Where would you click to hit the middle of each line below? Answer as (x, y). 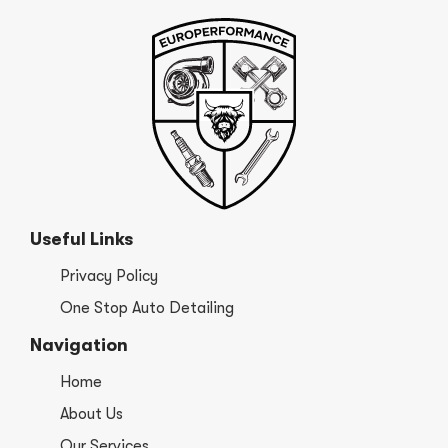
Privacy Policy (108, 276)
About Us (91, 414)
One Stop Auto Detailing (146, 308)
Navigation (79, 345)
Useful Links (81, 239)
